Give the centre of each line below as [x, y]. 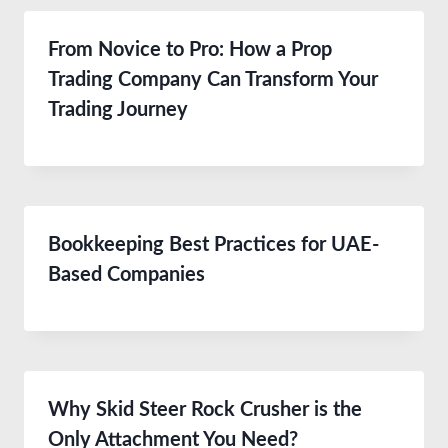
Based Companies [126, 274]
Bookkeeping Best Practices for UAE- [213, 244]
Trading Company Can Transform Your [213, 79]
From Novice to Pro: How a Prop [190, 49]
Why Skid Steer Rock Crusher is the [205, 409]
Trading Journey [118, 109]
